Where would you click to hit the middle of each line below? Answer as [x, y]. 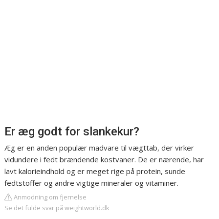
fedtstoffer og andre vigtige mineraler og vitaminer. [92, 183]
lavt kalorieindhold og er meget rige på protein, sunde [95, 171]
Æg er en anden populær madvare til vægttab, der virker [99, 148]
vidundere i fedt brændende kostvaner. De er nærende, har [104, 160]
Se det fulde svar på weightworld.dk [57, 208]
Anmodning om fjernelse [50, 197]
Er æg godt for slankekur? [72, 132]
